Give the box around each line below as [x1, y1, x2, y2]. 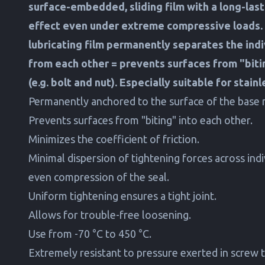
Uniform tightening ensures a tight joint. [28, 189, 216, 202]
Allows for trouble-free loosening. [28, 208, 191, 221]
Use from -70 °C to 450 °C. [28, 227, 151, 240]
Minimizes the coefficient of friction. [28, 132, 199, 145]
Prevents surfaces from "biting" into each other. [28, 114, 253, 126]
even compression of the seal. [28, 170, 169, 183]
